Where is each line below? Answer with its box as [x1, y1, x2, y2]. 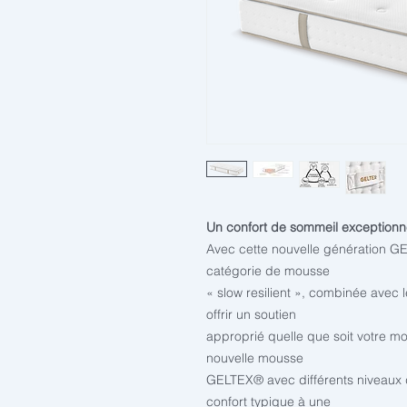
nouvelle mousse [206, 350, 303, 366]
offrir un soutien [206, 306, 296, 323]
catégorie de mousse [206, 263, 330, 279]
